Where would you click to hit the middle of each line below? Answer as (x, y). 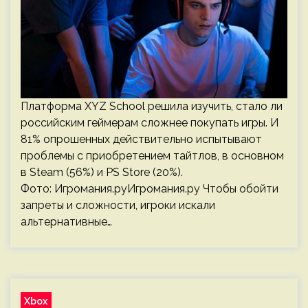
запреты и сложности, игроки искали (118, 205)
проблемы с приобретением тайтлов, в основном (152, 156)
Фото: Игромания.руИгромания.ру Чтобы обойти (150, 189)
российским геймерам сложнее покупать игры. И (150, 123)
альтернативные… (66, 222)
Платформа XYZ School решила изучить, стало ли (152, 106)
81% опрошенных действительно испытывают (141, 139)
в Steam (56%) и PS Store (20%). (102, 172)
